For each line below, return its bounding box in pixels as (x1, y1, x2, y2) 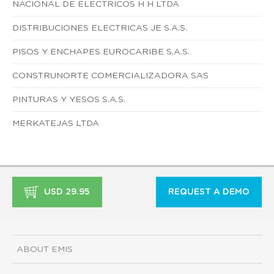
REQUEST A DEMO (168, 187, 250, 196)
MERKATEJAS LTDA (12, 119, 99, 128)
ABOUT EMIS (17, 245, 73, 254)
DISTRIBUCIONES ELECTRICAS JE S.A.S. (12, 23, 187, 32)
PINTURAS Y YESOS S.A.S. (12, 95, 125, 104)
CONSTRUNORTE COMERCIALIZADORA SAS (12, 71, 209, 80)
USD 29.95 (42, 187, 90, 196)
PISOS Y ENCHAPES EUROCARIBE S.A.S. (12, 47, 190, 56)
